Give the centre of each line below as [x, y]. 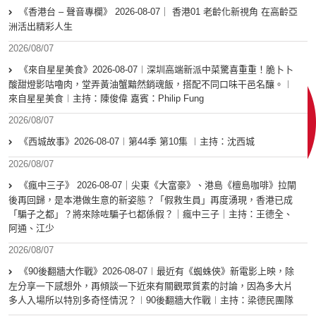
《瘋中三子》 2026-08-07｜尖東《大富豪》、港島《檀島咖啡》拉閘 [158, 186]
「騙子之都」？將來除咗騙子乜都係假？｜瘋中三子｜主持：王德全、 [151, 214]
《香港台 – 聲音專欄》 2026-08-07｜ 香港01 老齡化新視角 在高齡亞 [158, 12]
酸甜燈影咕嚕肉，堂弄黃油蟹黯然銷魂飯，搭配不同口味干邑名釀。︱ [151, 85]
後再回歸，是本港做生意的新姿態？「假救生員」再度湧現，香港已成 [151, 200]
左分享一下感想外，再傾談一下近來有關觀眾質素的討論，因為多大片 [151, 286]
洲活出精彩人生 [41, 27]
